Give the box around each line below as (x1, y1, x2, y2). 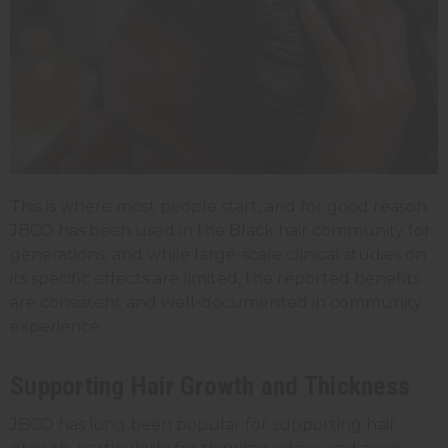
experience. (10, 316, 103, 336)
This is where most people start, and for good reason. (10, 196, 430, 216)
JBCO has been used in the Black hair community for (10, 220, 431, 240)
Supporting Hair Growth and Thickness (10, 370, 410, 401)
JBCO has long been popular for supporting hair (10, 414, 396, 434)
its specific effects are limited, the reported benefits (10, 268, 420, 288)
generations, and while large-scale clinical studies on (10, 244, 426, 264)
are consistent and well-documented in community (10, 292, 422, 312)
